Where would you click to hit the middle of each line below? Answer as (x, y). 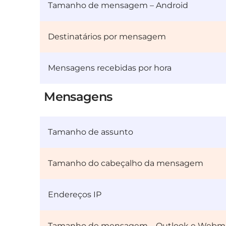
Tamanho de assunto (91, 132)
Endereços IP (75, 195)
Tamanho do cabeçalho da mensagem (126, 163)
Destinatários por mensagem (107, 37)
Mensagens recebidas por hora (110, 68)
